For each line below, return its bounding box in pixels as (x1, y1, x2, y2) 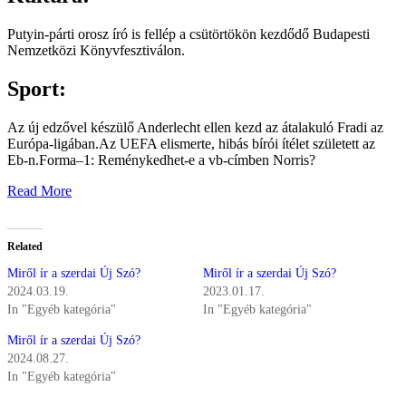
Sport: (7, 77, 66, 101)
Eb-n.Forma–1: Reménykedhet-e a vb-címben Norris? (7, 152, 315, 169)
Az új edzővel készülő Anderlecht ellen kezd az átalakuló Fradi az (7, 120, 383, 136)
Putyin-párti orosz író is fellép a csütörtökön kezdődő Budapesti (7, 26, 370, 43)
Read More (7, 183, 72, 199)
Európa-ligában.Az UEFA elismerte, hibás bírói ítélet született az (7, 136, 375, 152)
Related (7, 240, 43, 254)
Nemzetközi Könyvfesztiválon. (7, 43, 185, 59)
